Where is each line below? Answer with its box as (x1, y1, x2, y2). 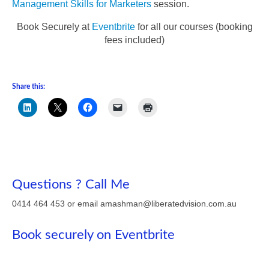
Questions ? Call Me (12, 178, 130, 191)
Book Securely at (16, 22, 89, 32)
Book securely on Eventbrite (12, 228, 175, 241)
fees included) (104, 35, 165, 45)
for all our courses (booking (134, 22, 253, 32)
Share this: (12, 83, 45, 90)
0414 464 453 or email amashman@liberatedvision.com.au (12, 199, 237, 208)
